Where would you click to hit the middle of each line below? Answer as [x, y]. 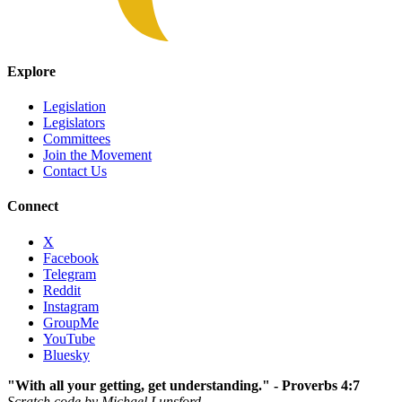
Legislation [74, 107]
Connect [33, 206]
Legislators [74, 123]
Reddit [62, 290]
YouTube [69, 338]
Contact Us [75, 171]
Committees [77, 139]
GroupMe [71, 322]
